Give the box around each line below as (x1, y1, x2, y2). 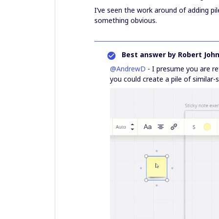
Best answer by (122, 50, 176, 59)
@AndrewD (110, 64, 146, 73)
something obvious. (94, 16, 157, 25)
